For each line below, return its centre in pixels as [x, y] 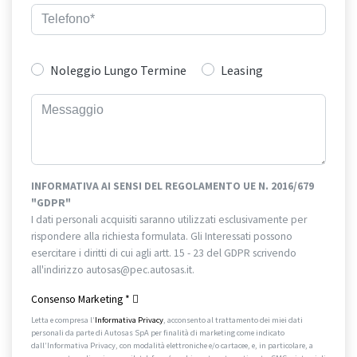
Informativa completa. [247, 269]
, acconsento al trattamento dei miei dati [233, 320]
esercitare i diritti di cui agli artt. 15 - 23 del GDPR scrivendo [164, 253]
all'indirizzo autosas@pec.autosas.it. [114, 269]
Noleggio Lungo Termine [118, 71]
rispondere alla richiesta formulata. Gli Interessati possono [162, 236]
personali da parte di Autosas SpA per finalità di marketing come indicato [158, 332]
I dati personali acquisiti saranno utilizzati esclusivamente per [169, 219]
